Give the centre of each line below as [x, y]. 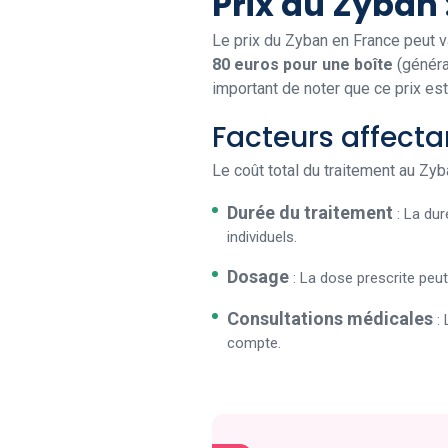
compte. [254, 342]
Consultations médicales [330, 318]
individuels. [262, 236]
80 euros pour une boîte [302, 64]
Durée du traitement [310, 212]
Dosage [260, 276]
